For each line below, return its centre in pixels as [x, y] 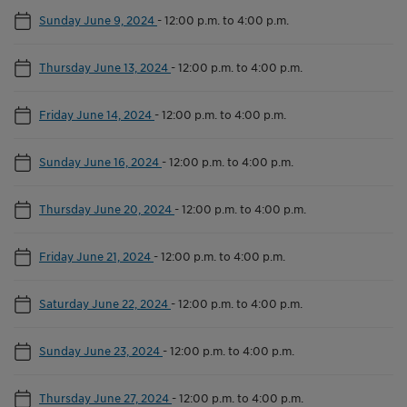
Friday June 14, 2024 [97, 114]
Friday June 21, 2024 [96, 256]
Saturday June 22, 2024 [105, 303]
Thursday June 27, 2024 [105, 397]
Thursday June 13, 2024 [105, 67]
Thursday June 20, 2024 [107, 208]
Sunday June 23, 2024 [101, 350]
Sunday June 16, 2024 [100, 161]
